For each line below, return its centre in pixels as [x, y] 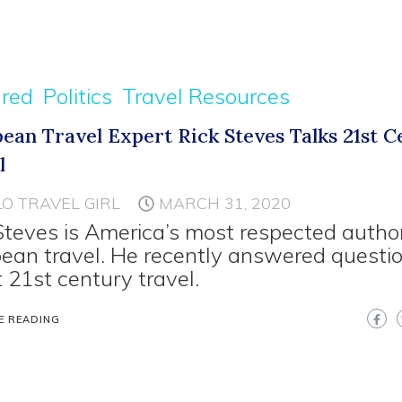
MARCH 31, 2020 [225, 204]
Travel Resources [206, 96]
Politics [78, 96]
